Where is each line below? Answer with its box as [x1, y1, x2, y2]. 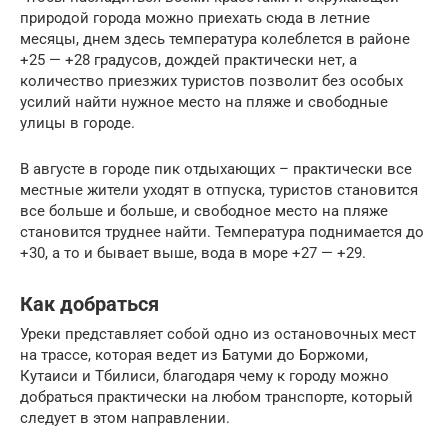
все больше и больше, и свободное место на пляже [20, 202, 388, 221]
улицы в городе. [20, 114, 135, 133]
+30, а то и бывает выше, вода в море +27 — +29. [20, 244, 366, 263]
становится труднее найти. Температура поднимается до [20, 223, 424, 242]
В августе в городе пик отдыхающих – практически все [20, 160, 412, 179]
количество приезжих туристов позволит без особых [20, 72, 403, 91]
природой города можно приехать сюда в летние [20, 9, 370, 28]
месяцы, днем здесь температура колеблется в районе [20, 30, 410, 49]
